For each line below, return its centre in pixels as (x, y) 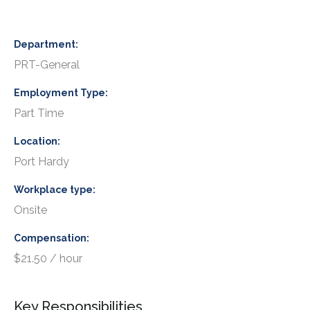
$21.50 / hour (48, 259)
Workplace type (53, 189)
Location (36, 141)
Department (45, 44)
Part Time (39, 113)
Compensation (50, 238)
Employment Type (60, 92)
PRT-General (47, 65)
